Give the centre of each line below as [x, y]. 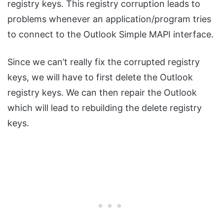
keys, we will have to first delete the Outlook [100, 77]
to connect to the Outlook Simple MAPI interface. [110, 34]
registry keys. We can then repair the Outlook [102, 92]
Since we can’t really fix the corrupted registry [104, 62]
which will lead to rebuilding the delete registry [105, 108]
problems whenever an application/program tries [109, 19]
